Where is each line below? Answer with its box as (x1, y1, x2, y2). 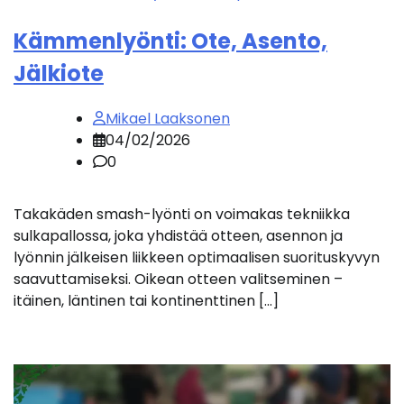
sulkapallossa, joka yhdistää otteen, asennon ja (14, 225, 343, 246)
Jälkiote (14, 59, 104, 89)
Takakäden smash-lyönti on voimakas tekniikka (14, 203, 350, 225)
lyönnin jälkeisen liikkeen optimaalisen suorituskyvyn (14, 246, 380, 268)
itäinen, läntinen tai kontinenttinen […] (14, 289, 279, 311)
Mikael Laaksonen (106, 107, 230, 129)
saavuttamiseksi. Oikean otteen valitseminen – (14, 268, 343, 289)
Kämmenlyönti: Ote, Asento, (14, 26, 327, 57)
